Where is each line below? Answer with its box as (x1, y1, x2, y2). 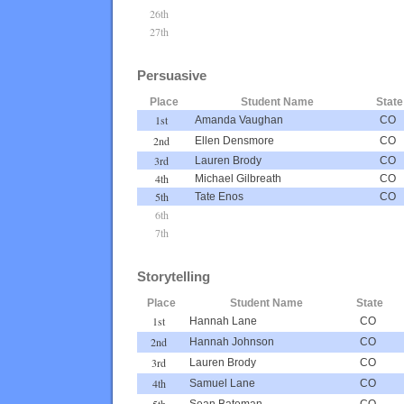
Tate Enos (195, 189, 243, 203)
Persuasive (137, 67, 207, 83)
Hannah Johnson (189, 335, 274, 348)
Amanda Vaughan (195, 113, 283, 126)
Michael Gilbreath (195, 171, 281, 185)
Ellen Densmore (195, 133, 274, 147)
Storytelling (137, 268, 210, 284)
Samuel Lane (189, 376, 255, 390)
